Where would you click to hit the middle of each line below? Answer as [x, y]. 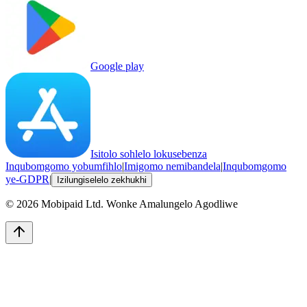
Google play [117, 66]
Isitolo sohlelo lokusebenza [149, 154]
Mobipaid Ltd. [72, 204]
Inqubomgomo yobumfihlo [64, 167]
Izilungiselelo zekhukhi [102, 180]
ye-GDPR [27, 180]
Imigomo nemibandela [172, 167]
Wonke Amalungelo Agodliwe [172, 204]
